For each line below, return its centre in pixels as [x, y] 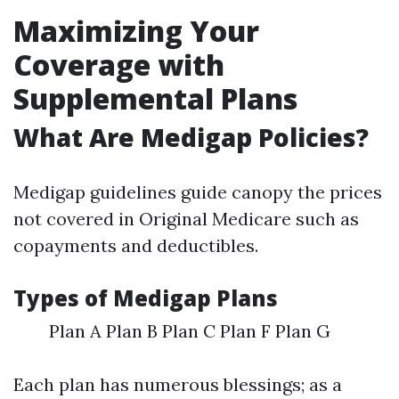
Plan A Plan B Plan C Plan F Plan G [190, 331]
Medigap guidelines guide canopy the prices [198, 192]
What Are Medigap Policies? [191, 137]
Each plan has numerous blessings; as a [178, 384]
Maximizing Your [136, 31]
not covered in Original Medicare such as [186, 219]
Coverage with [119, 65]
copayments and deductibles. [136, 245]
